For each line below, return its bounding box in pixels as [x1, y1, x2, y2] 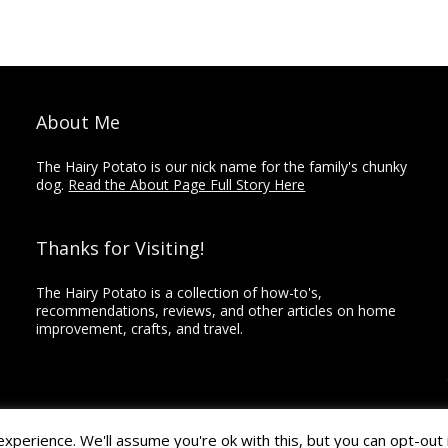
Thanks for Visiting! [36, 235, 205, 260]
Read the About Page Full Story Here [68, 174, 306, 194]
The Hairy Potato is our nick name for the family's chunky [36, 156, 408, 176]
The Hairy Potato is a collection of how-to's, [36, 282, 323, 302]
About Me [36, 109, 121, 134]
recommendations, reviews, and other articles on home [36, 300, 397, 320]
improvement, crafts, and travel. [36, 318, 244, 338]
